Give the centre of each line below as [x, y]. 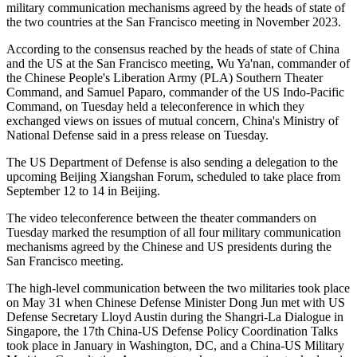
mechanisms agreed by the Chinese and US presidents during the [169, 247]
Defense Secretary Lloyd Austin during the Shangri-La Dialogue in [175, 317]
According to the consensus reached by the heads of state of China [173, 49]
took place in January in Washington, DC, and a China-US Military [175, 346]
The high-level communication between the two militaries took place [178, 288]
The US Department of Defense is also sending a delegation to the [172, 163]
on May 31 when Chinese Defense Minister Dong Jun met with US [176, 303]
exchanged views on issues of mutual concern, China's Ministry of [173, 121]
